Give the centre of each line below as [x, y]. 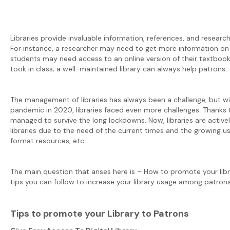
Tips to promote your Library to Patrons [100, 213]
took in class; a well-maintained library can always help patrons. [120, 69]
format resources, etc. [49, 140]
